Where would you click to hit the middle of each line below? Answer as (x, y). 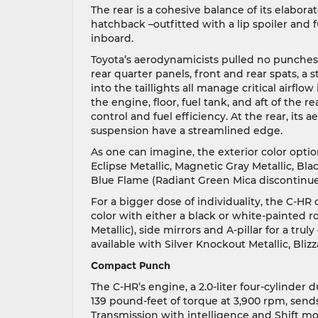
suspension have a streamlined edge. (187, 131)
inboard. (112, 38)
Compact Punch (131, 265)
